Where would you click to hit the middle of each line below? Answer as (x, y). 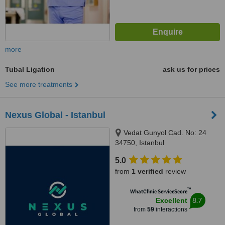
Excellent (171, 200)
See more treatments (39, 84)
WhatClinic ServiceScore (158, 192)
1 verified (147, 171)
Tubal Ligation (30, 69)
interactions (171, 209)
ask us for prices (191, 69)
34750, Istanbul (140, 143)
